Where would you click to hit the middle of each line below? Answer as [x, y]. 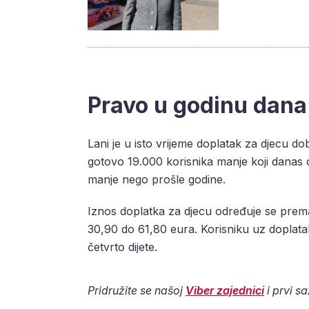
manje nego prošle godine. [158, 180]
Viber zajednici [225, 291]
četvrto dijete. [124, 247]
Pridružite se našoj [137, 291]
